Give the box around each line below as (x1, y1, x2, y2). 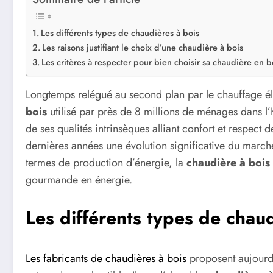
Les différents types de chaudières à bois (40, 26, 199, 39)
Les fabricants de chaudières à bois (26, 250, 186, 266)
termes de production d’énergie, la (26, 155, 186, 171)
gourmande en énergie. (26, 172, 132, 188)
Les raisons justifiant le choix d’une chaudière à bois (41, 41, 243, 54)
